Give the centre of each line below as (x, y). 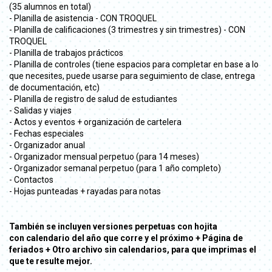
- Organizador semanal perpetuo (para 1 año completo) (115, 168)
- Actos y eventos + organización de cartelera (95, 122)
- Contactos (31, 179)
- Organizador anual (47, 145)
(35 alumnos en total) (50, 6)
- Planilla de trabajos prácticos (66, 53)
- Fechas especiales (46, 133)
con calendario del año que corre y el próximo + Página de (126, 238)
